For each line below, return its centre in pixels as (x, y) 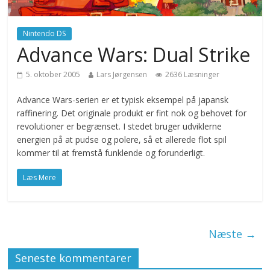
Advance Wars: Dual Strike (134, 55)
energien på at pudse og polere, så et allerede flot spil (122, 140)
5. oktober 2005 (53, 75)
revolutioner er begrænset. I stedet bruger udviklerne (120, 127)
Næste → (232, 234)
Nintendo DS (45, 34)
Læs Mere (40, 178)
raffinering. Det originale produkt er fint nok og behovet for (132, 113)
